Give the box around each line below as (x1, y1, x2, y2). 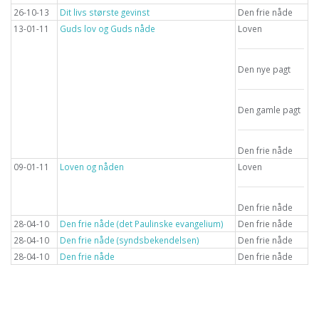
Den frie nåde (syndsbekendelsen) (60, 234, 199, 246)
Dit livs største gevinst (60, 6, 150, 18)
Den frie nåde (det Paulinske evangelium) (60, 218, 224, 229)
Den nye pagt (238, 63, 291, 75)
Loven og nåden (60, 161, 124, 172)
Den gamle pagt (238, 104, 300, 115)
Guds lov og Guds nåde (60, 23, 155, 34)
